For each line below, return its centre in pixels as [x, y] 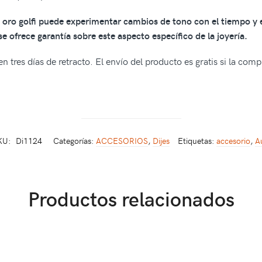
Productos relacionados [131, 198]
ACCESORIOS [122, 140]
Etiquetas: [197, 140]
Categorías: [75, 140]
